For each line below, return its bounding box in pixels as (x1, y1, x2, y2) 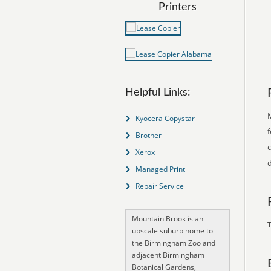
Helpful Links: (125, 87, 191, 98)
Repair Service (135, 181, 184, 191)
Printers (158, 2, 197, 13)
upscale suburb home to (132, 226, 213, 236)
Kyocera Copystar (135, 113, 195, 123)
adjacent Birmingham (132, 250, 204, 260)
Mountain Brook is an (132, 214, 203, 224)
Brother (135, 130, 162, 140)
